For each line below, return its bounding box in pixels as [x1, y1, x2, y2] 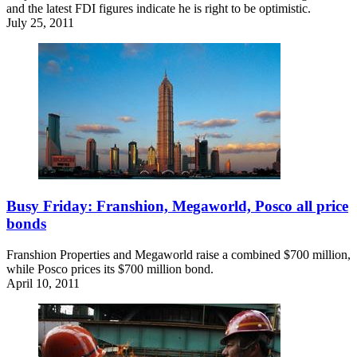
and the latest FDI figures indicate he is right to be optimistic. [6, 2, 311, 16]
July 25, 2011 [6, 16, 74, 30]
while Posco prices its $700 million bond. [6, 261, 214, 276]
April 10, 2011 [6, 276, 80, 290]
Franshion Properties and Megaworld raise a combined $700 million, [6, 247, 351, 261]
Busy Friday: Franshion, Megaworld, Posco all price [6, 197, 348, 214]
